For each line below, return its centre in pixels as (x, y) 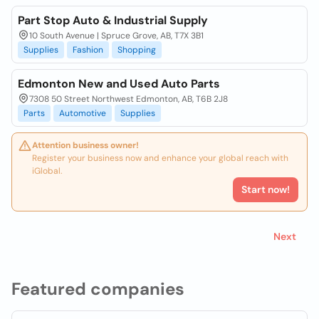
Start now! (266, 189)
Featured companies (98, 289)
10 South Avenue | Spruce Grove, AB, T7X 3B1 (116, 36)
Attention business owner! (85, 145)
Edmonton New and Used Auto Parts (119, 84)
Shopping (137, 50)
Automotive (83, 113)
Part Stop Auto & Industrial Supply (113, 20)
